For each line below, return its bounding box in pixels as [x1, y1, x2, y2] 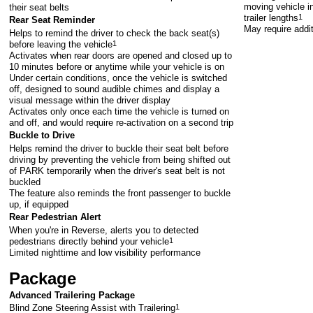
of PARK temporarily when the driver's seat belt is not [9, 166, 226, 177]
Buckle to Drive [9, 130, 75, 141]
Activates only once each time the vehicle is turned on [9, 106, 230, 117]
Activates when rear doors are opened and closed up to [9, 50, 233, 61]
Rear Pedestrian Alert [9, 212, 101, 223]
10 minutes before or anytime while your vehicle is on [9, 61, 225, 73]
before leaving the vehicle [9, 39, 113, 50]
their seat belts [9, 2, 70, 13]
